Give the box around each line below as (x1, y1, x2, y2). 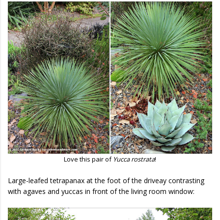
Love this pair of (64, 154, 113, 164)
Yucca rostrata (113, 154, 155, 164)
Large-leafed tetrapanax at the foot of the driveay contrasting (8, 175, 204, 185)
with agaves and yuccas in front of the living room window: (8, 186, 194, 196)
